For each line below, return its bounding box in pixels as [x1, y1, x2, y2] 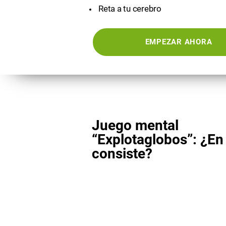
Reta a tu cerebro [98, 4, 161, 14]
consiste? [92, 145, 152, 162]
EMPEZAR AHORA [145, 37, 212, 46]
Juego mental [92, 117, 179, 134]
